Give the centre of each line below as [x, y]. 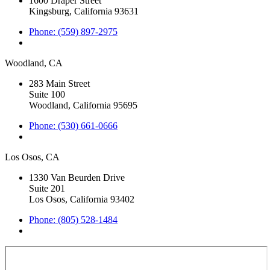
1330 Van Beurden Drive [77, 177]
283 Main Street [59, 83]
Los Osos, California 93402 [82, 199]
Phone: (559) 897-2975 [73, 31]
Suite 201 [47, 188]
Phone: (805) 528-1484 [73, 219]
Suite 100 [47, 94]
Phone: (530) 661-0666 [73, 125]
